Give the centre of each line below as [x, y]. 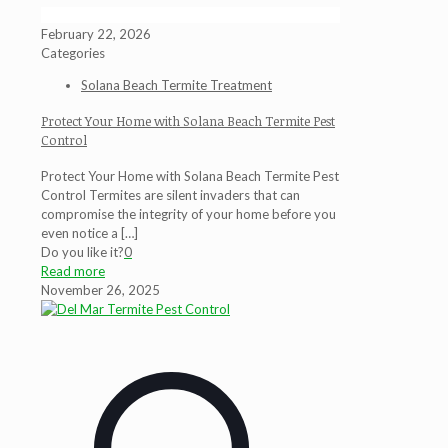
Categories [73, 52]
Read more [73, 271]
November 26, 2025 [100, 290]
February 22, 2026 [96, 33]
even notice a [79, 233]
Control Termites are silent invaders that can [170, 195]
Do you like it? [82, 252]
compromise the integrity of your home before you [188, 214]
